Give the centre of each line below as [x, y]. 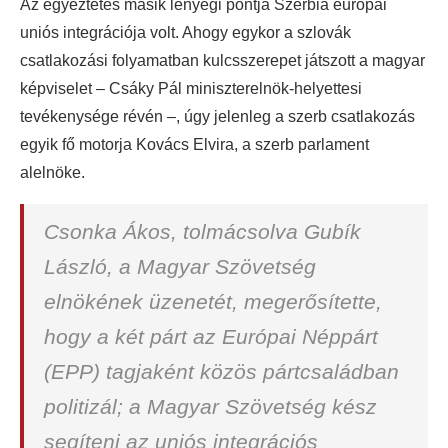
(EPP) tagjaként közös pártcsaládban [221, 371]
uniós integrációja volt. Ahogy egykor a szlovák [185, 32]
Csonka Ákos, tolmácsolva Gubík [202, 231]
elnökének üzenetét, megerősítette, [213, 301]
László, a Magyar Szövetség [180, 266]
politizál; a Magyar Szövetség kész [210, 406]
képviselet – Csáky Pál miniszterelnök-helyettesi [191, 88]
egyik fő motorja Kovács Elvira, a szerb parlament [194, 144]
